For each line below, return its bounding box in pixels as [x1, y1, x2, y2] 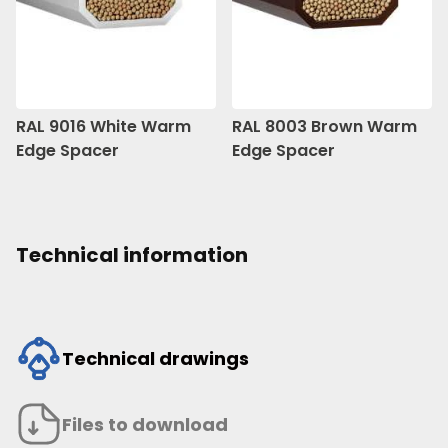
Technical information [16, 241, 248, 270]
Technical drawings [62, 345, 249, 371]
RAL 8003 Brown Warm [232, 115, 417, 139]
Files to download [62, 411, 228, 437]
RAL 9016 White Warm [16, 115, 191, 139]
